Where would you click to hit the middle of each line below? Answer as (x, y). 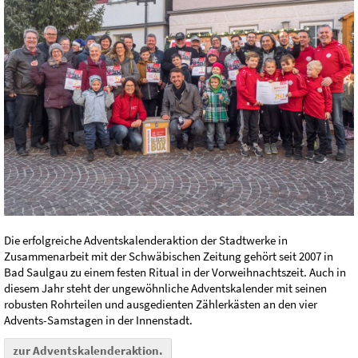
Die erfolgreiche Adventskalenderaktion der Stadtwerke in (146, 240)
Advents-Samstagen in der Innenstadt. (98, 320)
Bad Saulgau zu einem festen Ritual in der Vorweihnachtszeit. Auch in (175, 272)
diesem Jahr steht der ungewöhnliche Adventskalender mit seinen (165, 288)
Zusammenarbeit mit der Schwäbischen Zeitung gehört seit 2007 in (169, 256)
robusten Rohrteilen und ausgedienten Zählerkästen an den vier (161, 304)
